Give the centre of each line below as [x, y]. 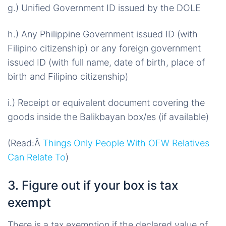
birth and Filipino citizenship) [68, 76]
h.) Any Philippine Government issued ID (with [103, 34]
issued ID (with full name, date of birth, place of [106, 62]
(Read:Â [25, 143]
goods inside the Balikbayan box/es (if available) [108, 117]
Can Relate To [37, 157]
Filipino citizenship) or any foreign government [104, 48]
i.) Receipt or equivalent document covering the [106, 103]
